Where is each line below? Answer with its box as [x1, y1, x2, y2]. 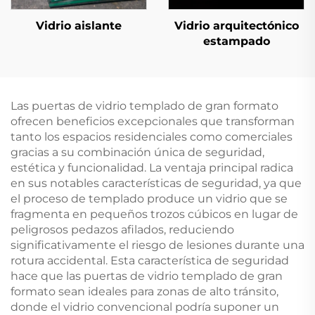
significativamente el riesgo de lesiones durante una [11, 238, 304, 252]
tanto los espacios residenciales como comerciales [11, 129, 292, 143]
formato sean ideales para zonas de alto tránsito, [11, 284, 278, 298]
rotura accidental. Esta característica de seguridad [11, 253, 289, 267]
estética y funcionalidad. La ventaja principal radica [11, 160, 293, 174]
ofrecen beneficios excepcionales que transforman [11, 114, 295, 128]
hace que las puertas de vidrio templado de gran [11, 269, 283, 283]
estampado [202, 34, 270, 48]
